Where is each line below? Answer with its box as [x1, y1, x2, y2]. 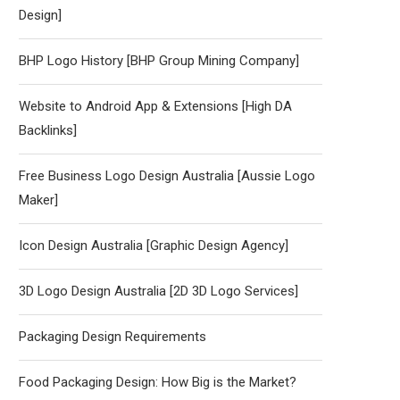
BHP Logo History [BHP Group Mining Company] [19, 53, 299, 69]
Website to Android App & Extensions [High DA [19, 98, 292, 114]
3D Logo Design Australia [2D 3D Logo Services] [19, 283, 298, 299]
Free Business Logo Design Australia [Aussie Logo [19, 168, 315, 184]
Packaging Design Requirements [19, 329, 206, 345]
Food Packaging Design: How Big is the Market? [19, 374, 296, 390]
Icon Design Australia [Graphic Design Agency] [19, 237, 288, 254]
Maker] [19, 192, 58, 208]
